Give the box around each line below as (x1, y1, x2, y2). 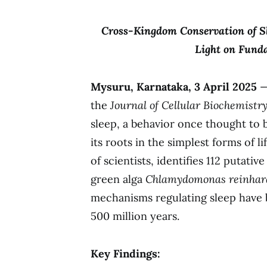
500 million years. (91, 209, 179, 223)
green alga (91, 172, 145, 186)
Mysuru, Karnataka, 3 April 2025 (91, 79, 257, 94)
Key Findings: (91, 246, 160, 260)
